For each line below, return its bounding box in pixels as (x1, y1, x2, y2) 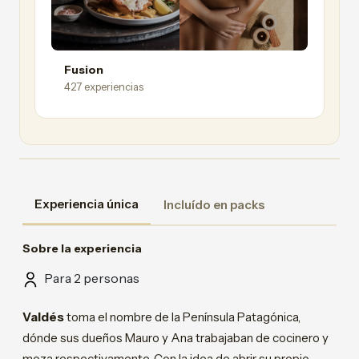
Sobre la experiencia (22, 243, 142, 257)
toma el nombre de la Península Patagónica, (67, 311, 301, 326)
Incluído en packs (163, 199, 264, 214)
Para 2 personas (42, 272, 139, 288)
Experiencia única (34, 198, 139, 213)
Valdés (22, 311, 67, 326)
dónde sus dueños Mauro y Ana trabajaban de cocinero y (22, 332, 329, 347)
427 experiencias (64, 82, 143, 95)
